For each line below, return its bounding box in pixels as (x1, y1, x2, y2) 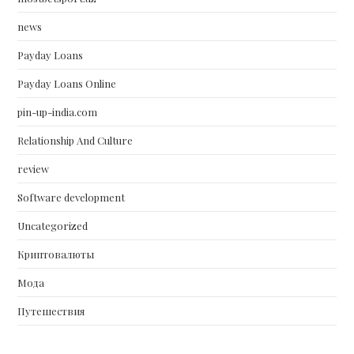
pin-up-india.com (17, 105, 98, 119)
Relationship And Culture (17, 134, 134, 147)
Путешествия (17, 304, 85, 318)
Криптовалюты (17, 247, 95, 261)
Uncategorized (17, 219, 88, 232)
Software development (17, 190, 126, 204)
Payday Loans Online (17, 77, 117, 90)
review (17, 162, 50, 175)
